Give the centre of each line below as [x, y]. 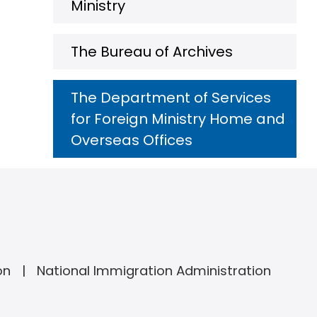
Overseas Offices [132, 140]
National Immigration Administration [154, 271]
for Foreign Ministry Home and [178, 119]
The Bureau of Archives [152, 52]
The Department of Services [171, 98]
